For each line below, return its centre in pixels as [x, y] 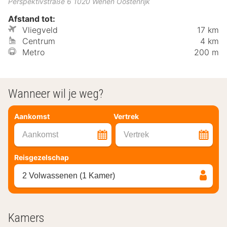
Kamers [26, 218]
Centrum [39, 41]
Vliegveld [40, 30]
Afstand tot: [32, 19]
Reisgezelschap [42, 158]
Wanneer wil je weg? [56, 94]
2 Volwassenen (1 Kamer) [69, 176]
